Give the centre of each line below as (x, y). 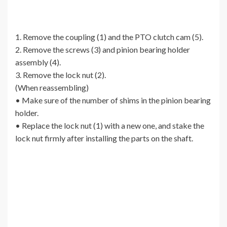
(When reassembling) (52, 88)
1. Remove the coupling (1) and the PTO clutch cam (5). (109, 37)
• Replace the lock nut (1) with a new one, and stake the (110, 126)
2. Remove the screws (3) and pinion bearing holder (103, 50)
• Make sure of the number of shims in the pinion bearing (113, 100)
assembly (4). (38, 62)
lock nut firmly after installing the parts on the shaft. (104, 138)
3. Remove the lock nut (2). (61, 75)
